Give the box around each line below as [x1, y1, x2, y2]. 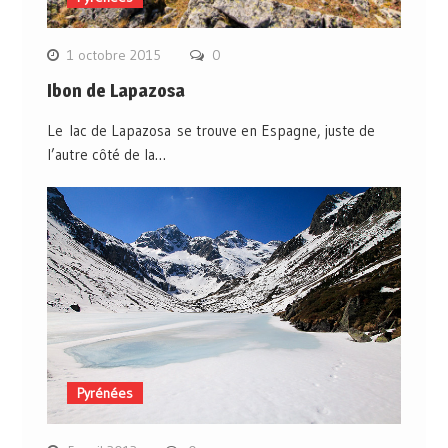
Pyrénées [76, 383, 133, 402]
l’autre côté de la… [46, 145, 166, 165]
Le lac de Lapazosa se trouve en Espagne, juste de [46, 121, 375, 141]
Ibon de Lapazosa [46, 80, 185, 102]
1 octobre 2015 [66, 46, 161, 65]
